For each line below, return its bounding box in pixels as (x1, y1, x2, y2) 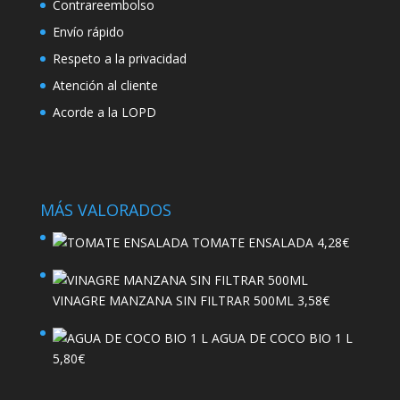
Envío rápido (52, 22, 124, 40)
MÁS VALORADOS (39, 199, 171, 221)
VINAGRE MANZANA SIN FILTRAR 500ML (52, 292, 294, 310)
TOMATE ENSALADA (191, 234, 313, 252)
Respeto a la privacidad (52, 49, 187, 67)
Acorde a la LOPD (52, 103, 156, 121)
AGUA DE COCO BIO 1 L (211, 329, 353, 347)
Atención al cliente (52, 76, 158, 94)
